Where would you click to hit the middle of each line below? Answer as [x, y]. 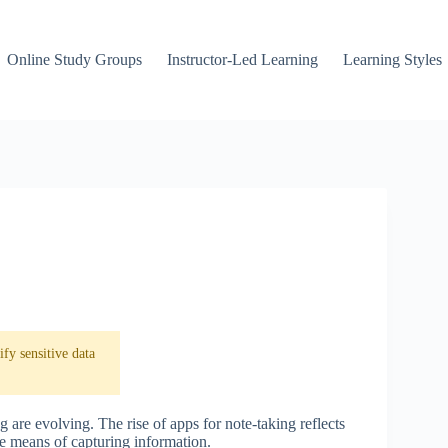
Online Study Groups [75, 59]
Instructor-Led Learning [243, 59]
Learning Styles [393, 59]
